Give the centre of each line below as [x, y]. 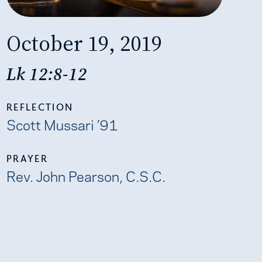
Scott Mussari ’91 [62, 124]
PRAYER [27, 158]
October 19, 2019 [84, 43]
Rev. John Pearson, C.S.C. [86, 175]
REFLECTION [40, 107]
